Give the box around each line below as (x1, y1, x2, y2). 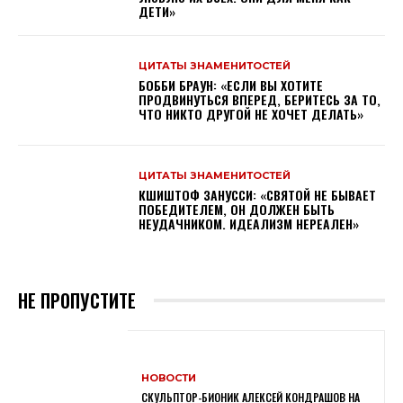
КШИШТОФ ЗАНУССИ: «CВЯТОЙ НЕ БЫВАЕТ (139, 184, 377, 204)
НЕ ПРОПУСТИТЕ (18, 286, 136, 314)
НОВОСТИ (141, 371, 197, 384)
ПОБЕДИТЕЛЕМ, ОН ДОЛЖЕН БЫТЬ (139, 199, 336, 219)
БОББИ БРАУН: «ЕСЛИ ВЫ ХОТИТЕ (139, 75, 324, 94)
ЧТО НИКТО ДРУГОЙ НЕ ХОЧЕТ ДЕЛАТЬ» (139, 103, 364, 123)
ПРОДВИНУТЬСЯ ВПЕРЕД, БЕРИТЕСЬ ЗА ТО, (139, 89, 381, 109)
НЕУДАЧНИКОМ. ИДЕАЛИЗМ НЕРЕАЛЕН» (139, 213, 360, 233)
